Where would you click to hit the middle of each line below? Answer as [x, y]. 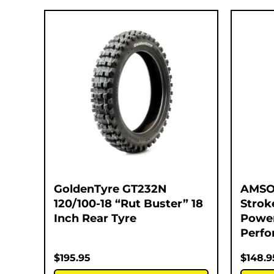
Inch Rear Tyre [95, 218]
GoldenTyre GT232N [110, 189]
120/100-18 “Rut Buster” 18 [128, 203]
